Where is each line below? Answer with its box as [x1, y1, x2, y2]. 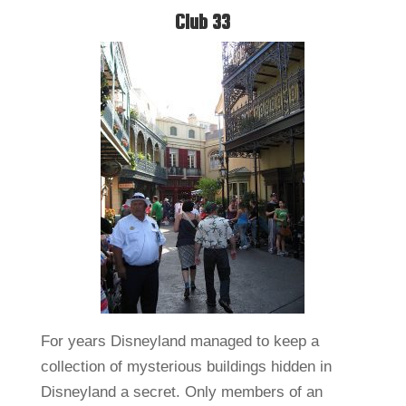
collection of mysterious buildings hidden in [40, 358, 332, 376]
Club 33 [175, 11, 231, 34]
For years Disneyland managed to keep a [40, 333, 319, 351]
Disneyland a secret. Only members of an [40, 383, 323, 401]
